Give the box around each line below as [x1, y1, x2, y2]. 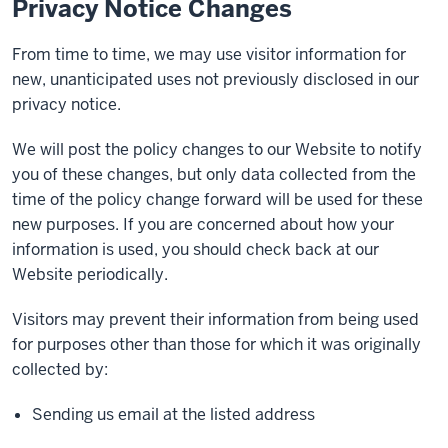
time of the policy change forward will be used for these [12, 189, 423, 210]
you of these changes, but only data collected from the [12, 164, 416, 185]
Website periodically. [12, 264, 168, 285]
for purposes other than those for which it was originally [12, 334, 421, 355]
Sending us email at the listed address [32, 404, 315, 425]
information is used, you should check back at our [12, 239, 379, 260]
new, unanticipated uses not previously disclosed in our [12, 69, 419, 90]
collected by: [12, 359, 108, 380]
